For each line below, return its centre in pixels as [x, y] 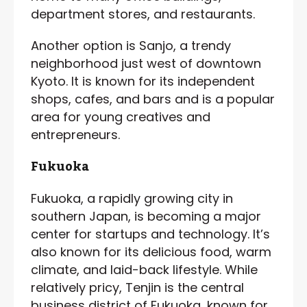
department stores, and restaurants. [145, 14]
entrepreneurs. [75, 134]
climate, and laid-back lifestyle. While [144, 269]
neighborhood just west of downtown [146, 63]
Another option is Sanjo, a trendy [131, 45]
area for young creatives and [121, 116]
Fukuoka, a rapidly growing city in [132, 198]
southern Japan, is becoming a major [146, 216]
